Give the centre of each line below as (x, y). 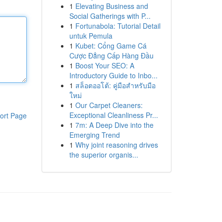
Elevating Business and (111, 6)
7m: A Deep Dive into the (114, 125)
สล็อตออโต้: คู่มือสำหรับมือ (115, 85)
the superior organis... (104, 155)
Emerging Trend (94, 135)
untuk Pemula (91, 36)
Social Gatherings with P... (110, 16)
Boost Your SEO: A (105, 65)
